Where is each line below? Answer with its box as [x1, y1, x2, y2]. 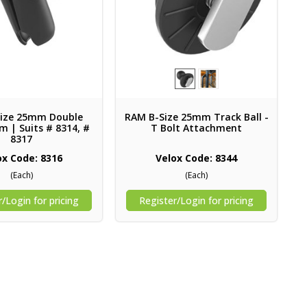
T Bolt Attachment [151, 121, 243, 135]
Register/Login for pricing [139, 194, 254, 208]
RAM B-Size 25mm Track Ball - [124, 110, 269, 124]
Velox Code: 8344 [156, 151, 238, 165]
